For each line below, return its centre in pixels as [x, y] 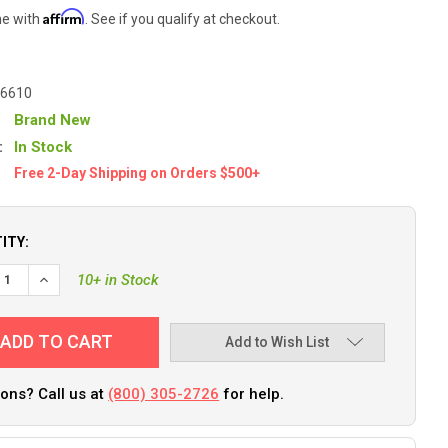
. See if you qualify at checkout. [183, 18]
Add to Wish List [277, 342]
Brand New [53, 119]
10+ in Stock [118, 279]
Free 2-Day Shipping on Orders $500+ [137, 172]
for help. [252, 394]
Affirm [64, 16]
